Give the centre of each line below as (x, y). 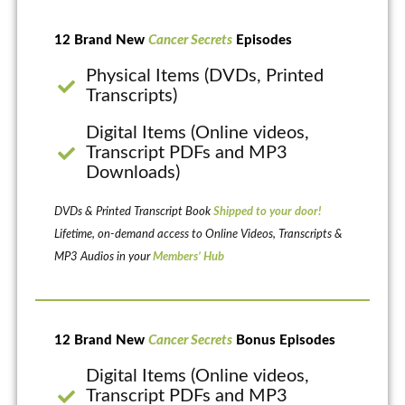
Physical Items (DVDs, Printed (205, 76)
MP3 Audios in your (103, 258)
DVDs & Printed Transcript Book (133, 212)
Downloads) (133, 173)
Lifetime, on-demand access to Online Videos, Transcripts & (198, 235)
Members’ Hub (188, 258)
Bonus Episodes (283, 341)
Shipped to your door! (267, 212)
